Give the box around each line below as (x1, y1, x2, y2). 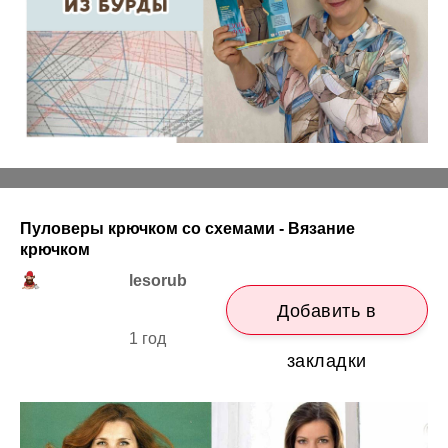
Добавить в (277, 300, 377, 321)
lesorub (129, 271, 188, 289)
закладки (286, 350, 367, 371)
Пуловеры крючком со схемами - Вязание (20, 219, 355, 237)
